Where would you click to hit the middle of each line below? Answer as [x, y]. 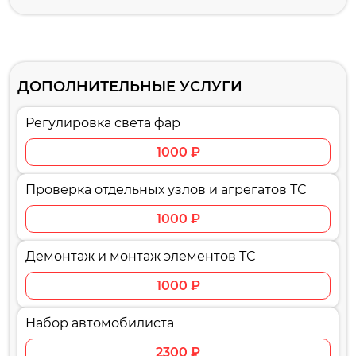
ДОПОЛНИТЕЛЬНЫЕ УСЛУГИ [130, 86]
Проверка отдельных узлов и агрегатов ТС [166, 189]
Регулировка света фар [103, 122]
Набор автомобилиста [100, 323]
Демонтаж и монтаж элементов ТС [140, 256]
